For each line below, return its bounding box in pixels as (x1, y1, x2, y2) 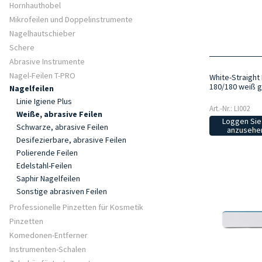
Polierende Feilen (16, 147, 78, 158)
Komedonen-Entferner (9, 230, 88, 240)
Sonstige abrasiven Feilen (16, 186, 107, 196)
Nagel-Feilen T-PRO (9, 70, 75, 81)
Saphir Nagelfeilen (16, 173, 80, 184)
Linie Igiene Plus (16, 96, 72, 106)
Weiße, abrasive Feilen (16, 109, 102, 119)
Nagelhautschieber (9, 28, 75, 39)
